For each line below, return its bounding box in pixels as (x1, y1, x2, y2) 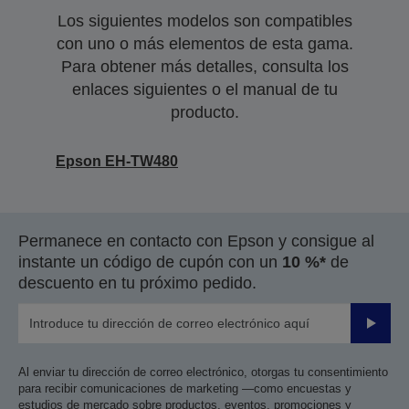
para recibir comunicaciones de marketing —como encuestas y (18, 382, 351, 395)
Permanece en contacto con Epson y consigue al (18, 232, 374, 250)
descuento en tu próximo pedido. (18, 274, 257, 292)
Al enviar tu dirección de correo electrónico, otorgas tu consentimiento (18, 365, 388, 379)
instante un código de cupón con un (18, 253, 282, 271)
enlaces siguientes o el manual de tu (71, 80, 338, 99)
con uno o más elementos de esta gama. (56, 35, 353, 53)
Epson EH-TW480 (56, 153, 178, 169)
